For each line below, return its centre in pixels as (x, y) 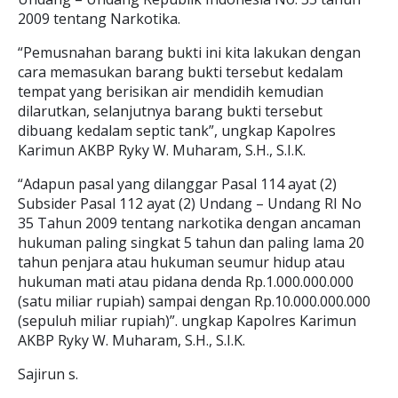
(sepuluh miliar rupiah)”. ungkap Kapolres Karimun (187, 321)
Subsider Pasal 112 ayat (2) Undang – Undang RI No (190, 203)
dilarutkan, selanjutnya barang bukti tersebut (170, 111)
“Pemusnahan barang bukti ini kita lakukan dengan (189, 52)
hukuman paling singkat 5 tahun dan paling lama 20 (191, 243)
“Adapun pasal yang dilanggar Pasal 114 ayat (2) (177, 184)
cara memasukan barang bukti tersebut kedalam (180, 72)
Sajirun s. (48, 374)
